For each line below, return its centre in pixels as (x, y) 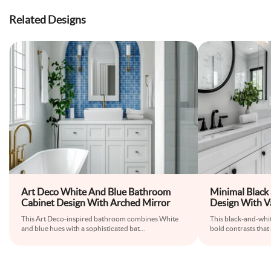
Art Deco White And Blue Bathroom (96, 192)
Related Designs (47, 20)
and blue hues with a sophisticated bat (80, 228)
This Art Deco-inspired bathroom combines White (100, 219)
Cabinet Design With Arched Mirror (96, 203)
